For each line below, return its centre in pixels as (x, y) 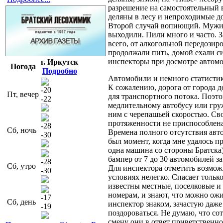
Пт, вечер (23, 94)
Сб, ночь (22, 130)
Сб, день (21, 202)
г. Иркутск (59, 62)
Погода (23, 66)
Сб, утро (21, 166)
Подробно (59, 71)
